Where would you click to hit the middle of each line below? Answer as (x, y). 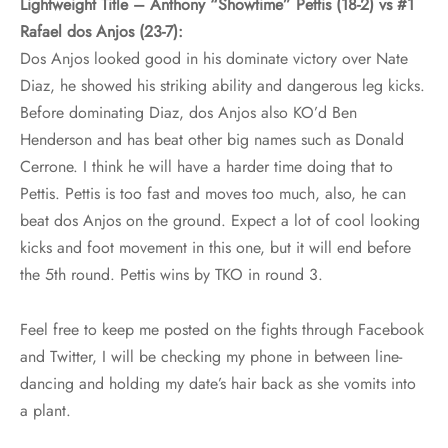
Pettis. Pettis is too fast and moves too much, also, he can (213, 194)
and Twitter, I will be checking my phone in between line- (211, 357)
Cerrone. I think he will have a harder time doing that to (206, 167)
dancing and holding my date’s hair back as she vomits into (218, 384)
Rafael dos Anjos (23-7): (101, 32)
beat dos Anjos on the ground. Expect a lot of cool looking (220, 221)
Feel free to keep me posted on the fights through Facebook (222, 330)
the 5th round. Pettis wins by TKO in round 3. (171, 275)
